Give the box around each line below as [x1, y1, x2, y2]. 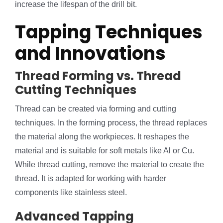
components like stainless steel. [15, 188, 127, 197]
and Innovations [15, 41, 166, 67]
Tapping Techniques [15, 19, 203, 45]
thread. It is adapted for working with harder [15, 174, 166, 183]
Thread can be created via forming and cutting [15, 105, 176, 113]
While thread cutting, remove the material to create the [15, 160, 204, 169]
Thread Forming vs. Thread [15, 68, 181, 85]
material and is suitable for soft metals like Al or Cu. [15, 146, 194, 155]
